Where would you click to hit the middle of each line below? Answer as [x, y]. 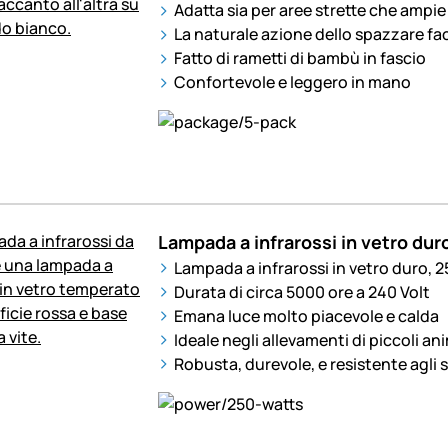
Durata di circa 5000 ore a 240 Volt [301, 291]
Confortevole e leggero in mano [292, 82]
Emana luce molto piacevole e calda [306, 315]
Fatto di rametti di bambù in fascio [299, 58]
